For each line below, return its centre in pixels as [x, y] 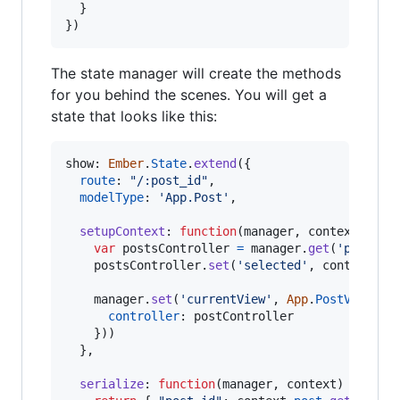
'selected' [272, 265]
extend [215, 163]
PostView [344, 299]
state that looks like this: [134, 116]
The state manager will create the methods [196, 73]
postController [244, 316]
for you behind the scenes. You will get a [189, 94]
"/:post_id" [169, 180]
